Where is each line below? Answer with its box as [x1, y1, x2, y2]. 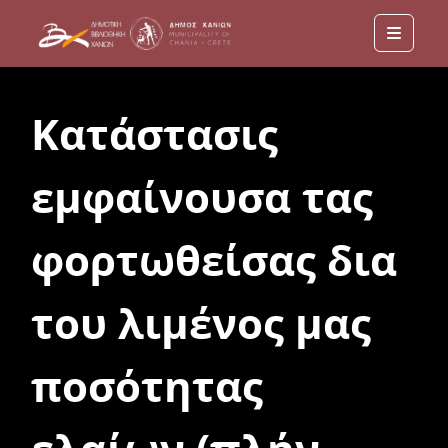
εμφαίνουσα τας [31, 168, 374, 225]
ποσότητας [31, 357, 264, 414]
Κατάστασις [31, 105, 279, 162]
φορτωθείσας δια [31, 231, 398, 288]
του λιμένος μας [31, 294, 372, 351]
